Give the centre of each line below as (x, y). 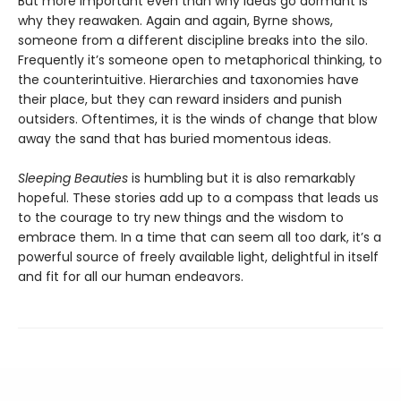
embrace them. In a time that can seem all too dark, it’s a (200, 237)
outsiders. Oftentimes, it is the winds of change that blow (197, 119)
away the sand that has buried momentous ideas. (175, 138)
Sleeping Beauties (73, 178)
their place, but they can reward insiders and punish (180, 99)
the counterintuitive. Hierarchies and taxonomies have (188, 79)
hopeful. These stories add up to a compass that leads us (198, 197)
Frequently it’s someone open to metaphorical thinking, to (200, 60)
